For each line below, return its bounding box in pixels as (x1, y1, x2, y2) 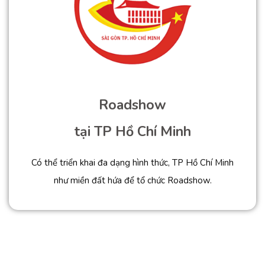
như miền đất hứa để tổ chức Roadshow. (53, 174, 212, 187)
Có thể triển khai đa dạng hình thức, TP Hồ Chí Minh (31, 157, 234, 169)
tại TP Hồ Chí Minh (74, 122, 191, 141)
